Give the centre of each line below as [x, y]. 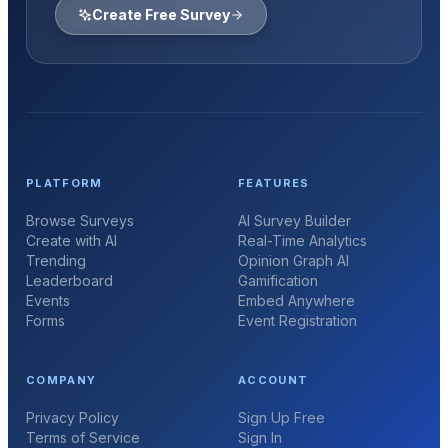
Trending [55, 261]
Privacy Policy [72, 417]
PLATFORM [64, 183]
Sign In [260, 437]
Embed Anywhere [296, 301]
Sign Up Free [281, 417]
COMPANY [61, 379]
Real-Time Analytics [302, 241]
